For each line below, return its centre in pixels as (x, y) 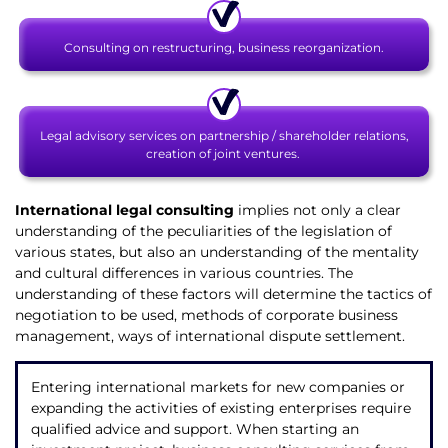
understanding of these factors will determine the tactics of (223, 294)
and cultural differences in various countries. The (184, 273)
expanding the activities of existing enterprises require (220, 407)
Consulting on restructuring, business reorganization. (224, 48)
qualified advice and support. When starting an (194, 428)
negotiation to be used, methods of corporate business (206, 315)
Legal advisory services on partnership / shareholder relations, (224, 136)
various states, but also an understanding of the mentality (217, 252)
